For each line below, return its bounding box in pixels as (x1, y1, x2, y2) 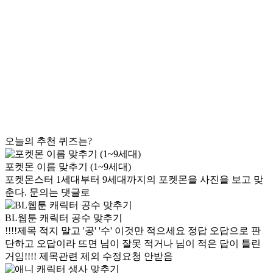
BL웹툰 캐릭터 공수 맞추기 (5, 213, 122, 224)
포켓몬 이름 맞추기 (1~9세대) (5, 161, 131, 172)
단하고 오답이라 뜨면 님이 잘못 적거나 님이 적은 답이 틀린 (5, 238, 261, 249)
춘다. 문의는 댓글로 (5, 187, 90, 198)
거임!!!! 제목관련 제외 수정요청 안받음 (5, 251, 173, 262)
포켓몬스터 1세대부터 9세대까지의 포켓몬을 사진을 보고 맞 (5, 174, 263, 185)
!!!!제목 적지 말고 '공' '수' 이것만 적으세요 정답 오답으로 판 (5, 225, 261, 236)
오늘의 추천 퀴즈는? (5, 136, 92, 147)
